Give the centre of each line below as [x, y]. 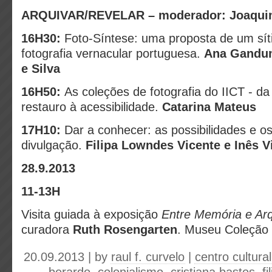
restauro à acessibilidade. [92, 107]
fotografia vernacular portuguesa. [113, 53]
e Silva [41, 69]
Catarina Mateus [209, 107]
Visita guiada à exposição [91, 214]
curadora [47, 229]
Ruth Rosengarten [125, 229]
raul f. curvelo [148, 257]
